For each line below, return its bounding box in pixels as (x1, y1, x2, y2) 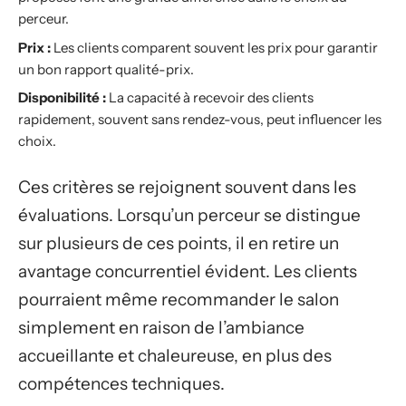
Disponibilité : (18, 89, 106, 106)
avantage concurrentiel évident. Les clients (18, 260, 357, 282)
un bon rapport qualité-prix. (18, 60, 194, 78)
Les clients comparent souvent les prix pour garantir (51, 38, 378, 56)
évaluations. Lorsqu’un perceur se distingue (18, 204, 361, 226)
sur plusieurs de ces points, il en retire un (18, 232, 339, 254)
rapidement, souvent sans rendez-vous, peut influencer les (18, 111, 382, 128)
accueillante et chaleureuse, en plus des (18, 344, 332, 366)
